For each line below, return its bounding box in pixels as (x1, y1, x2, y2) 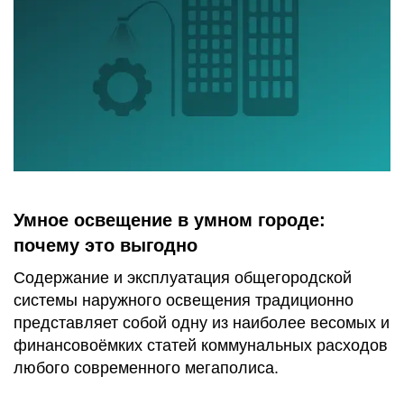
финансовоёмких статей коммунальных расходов (14, 336, 388, 355)
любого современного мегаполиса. (14, 359, 279, 378)
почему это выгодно (14, 235, 197, 256)
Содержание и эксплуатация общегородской (14, 269, 352, 288)
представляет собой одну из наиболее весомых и (14, 314, 390, 333)
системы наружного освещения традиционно (14, 291, 353, 310)
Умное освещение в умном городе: (14, 210, 326, 231)
